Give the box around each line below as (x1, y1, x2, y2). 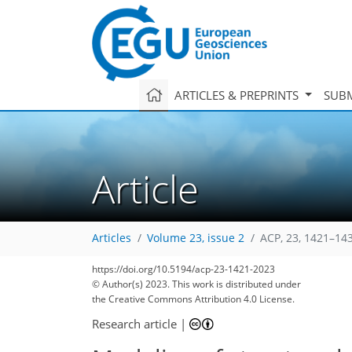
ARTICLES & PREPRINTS (174, 86, 302, 103)
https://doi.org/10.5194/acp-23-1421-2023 (92, 262, 275, 276)
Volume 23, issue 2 (147, 231, 244, 246)
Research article (92, 315, 177, 332)
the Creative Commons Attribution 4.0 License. (92, 292, 295, 306)
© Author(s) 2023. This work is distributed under (92, 277, 301, 291)
